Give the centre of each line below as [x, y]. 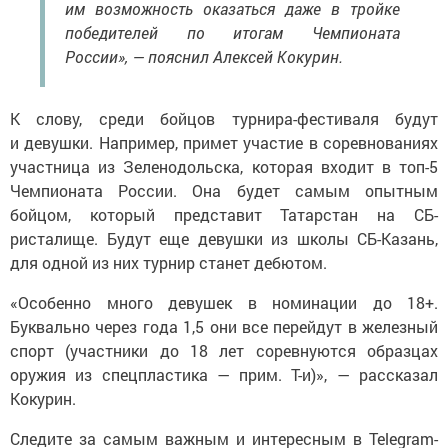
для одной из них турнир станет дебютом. [168, 263]
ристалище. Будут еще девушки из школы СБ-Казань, [224, 239]
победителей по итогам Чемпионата [232, 33]
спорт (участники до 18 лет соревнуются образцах [224, 351]
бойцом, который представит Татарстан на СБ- [224, 215]
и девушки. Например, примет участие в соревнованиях [224, 143]
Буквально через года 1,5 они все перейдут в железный [224, 327]
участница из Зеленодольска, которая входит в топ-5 [224, 167]
